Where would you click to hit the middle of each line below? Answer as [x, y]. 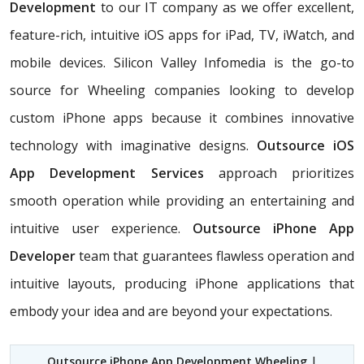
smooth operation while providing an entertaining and [182, 200]
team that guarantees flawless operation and [217, 256]
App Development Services [107, 173]
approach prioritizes [279, 173]
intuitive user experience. [101, 228]
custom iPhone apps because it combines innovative [182, 117]
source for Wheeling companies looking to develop [182, 90]
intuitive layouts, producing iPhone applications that [182, 283]
